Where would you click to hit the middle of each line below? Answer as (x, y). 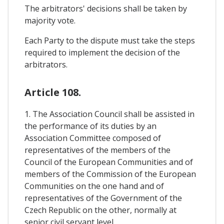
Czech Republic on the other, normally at (100, 210)
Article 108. (53, 92)
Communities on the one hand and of (94, 186)
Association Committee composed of (93, 138)
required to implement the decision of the (102, 52)
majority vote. (50, 20)
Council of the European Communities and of (109, 162)
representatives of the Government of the (103, 198)
